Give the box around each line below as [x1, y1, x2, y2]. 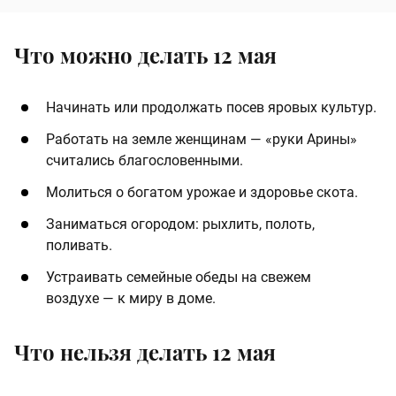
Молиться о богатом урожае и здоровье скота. [46, 184, 358, 202]
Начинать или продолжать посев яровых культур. [46, 99, 377, 117]
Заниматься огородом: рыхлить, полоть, [46, 216, 315, 233]
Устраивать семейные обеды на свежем [46, 269, 311, 286]
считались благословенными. [46, 152, 243, 170]
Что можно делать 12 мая [14, 41, 277, 70]
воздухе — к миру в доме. [46, 290, 216, 308]
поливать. [46, 237, 112, 255]
